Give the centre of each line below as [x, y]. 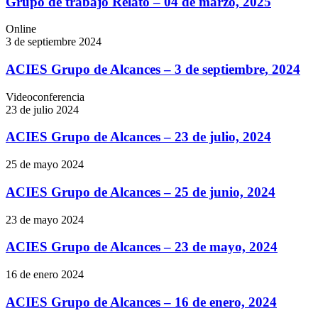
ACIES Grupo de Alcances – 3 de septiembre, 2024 [153, 69]
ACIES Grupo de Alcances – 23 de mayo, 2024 [142, 247]
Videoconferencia [45, 97]
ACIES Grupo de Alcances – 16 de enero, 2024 [141, 302]
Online [21, 29]
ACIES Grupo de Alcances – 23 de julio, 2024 [138, 137]
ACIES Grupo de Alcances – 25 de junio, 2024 [141, 192]
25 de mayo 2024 [45, 165]
